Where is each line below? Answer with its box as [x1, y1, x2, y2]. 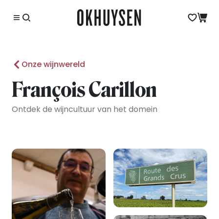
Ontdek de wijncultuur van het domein [12, 104, 157, 115]
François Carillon [12, 78, 157, 102]
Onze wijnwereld [22, 59, 85, 70]
